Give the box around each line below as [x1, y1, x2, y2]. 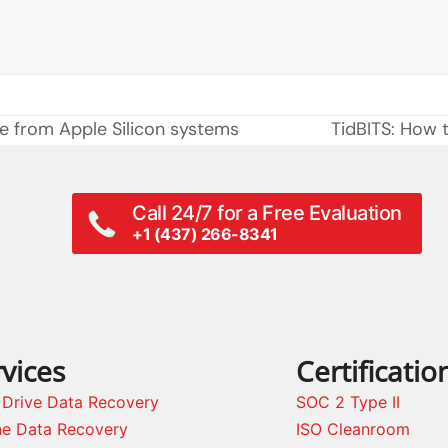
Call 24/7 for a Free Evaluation [132, 200, 402, 225]
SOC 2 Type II [296, 391, 400, 412]
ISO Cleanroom [296, 418, 410, 439]
